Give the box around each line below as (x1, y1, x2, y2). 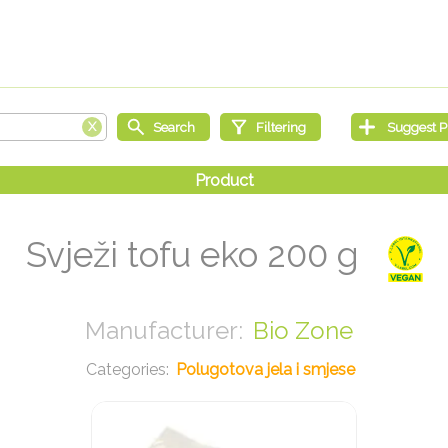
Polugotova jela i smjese (176, 359, 355, 379)
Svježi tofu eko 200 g (25, 234, 368, 276)
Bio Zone (253, 315, 353, 345)
